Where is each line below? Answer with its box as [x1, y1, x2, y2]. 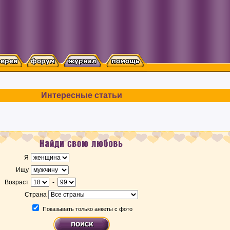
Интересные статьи [41, 91, 122, 100]
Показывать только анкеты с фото [43, 206, 132, 212]
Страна [25, 191, 48, 198]
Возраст [5, 179, 29, 186]
